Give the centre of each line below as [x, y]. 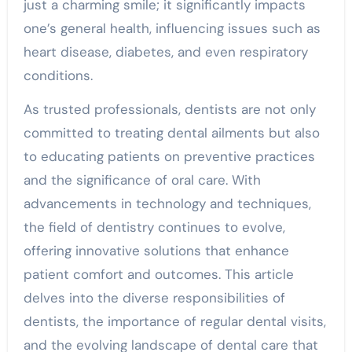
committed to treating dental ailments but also [171, 133]
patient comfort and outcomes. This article [158, 274]
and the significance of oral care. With [142, 180]
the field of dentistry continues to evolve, [154, 227]
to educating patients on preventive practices [169, 156]
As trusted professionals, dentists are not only [169, 109]
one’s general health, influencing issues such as [172, 28]
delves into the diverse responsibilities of [154, 298]
